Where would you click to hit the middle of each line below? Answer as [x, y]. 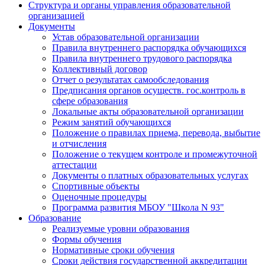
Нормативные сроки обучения [113, 250]
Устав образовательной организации [126, 37]
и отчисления [79, 143]
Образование [55, 218]
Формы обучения [87, 239]
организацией [56, 16]
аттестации [75, 165]
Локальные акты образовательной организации [148, 112]
